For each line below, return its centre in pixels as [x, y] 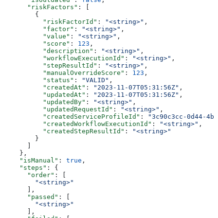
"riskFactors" [41, 7]
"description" [49, 51]
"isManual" [31, 160]
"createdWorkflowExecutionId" [78, 124]
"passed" [31, 197]
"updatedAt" [45, 94]
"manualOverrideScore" [64, 73]
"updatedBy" [45, 102]
